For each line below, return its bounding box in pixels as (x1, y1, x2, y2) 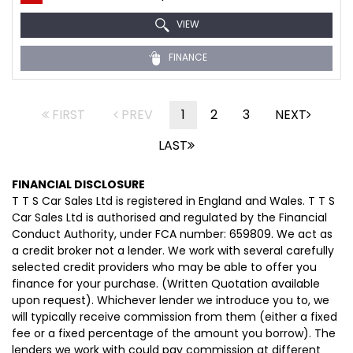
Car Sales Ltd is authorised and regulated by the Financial (12, 210, 327, 225)
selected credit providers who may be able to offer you (12, 259, 317, 275)
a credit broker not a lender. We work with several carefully (12, 243, 334, 258)
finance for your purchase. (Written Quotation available (12, 276, 320, 292)
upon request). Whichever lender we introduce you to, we (12, 292, 329, 308)
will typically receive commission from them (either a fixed (12, 309, 337, 325)
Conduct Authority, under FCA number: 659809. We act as (12, 226, 333, 242)
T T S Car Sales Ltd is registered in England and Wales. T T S (12, 193, 335, 209)
